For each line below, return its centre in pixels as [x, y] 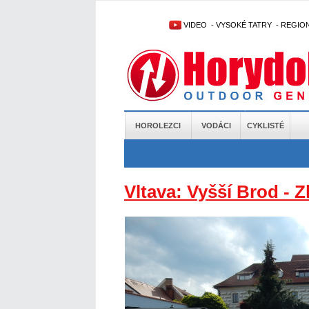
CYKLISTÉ [265, 126]
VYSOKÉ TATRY [244, 25]
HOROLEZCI [158, 126]
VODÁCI [216, 126]
